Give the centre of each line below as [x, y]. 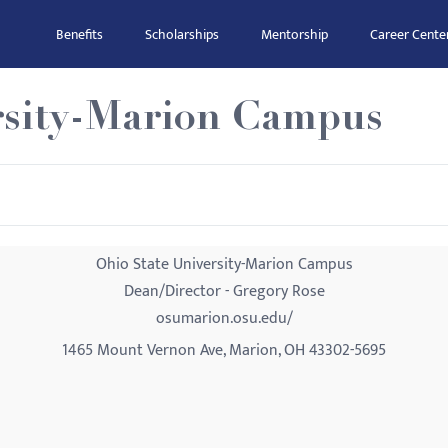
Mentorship [294, 34]
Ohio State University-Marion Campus [224, 264]
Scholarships [182, 34]
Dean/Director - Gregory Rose [224, 291]
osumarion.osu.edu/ [224, 318]
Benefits [79, 34]
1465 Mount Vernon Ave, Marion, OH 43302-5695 [224, 350]
